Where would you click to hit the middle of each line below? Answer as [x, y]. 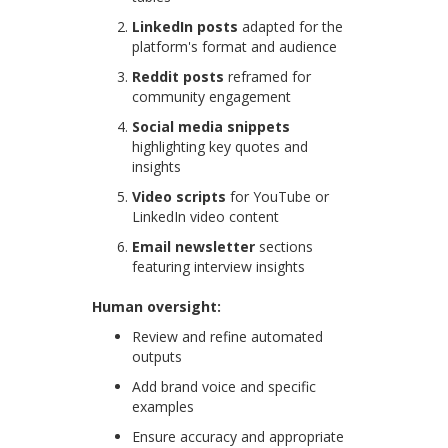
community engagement [212, 97]
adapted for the [291, 27]
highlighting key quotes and [220, 147]
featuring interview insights [219, 267]
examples [163, 407]
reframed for [268, 77]
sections [284, 247]
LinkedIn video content [206, 217]
